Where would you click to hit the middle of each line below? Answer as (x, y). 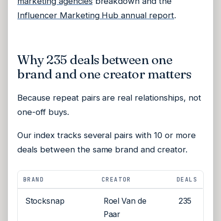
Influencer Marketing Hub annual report (96, 15)
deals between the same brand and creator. (102, 150)
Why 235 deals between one (95, 60)
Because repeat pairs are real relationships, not (109, 97)
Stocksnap (45, 201)
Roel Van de (125, 201)
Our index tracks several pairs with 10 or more (107, 135)
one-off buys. (43, 112)
